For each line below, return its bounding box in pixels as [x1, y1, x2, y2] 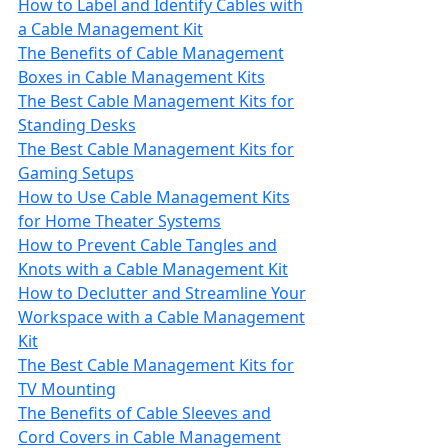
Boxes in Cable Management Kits [18, 66, 265, 88]
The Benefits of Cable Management [18, 42, 284, 64]
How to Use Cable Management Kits [18, 186, 290, 208]
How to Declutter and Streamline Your [18, 282, 306, 304]
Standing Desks [18, 114, 136, 136]
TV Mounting [18, 378, 116, 400]
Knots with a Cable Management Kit [18, 258, 288, 280]
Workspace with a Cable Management [18, 306, 305, 328]
